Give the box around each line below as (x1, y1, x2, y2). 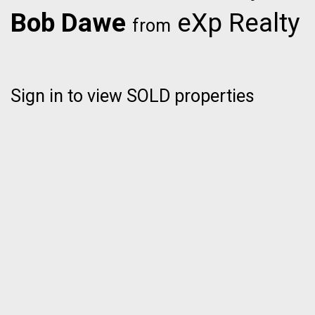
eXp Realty (171, 7, 300, 38)
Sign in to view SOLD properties (11, 85, 255, 106)
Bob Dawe (11, 7, 126, 38)
